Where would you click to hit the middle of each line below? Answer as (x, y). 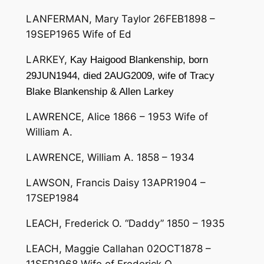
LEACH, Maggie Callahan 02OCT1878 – (118, 248)
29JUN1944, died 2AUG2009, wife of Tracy (120, 75)
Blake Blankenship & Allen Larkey (100, 91)
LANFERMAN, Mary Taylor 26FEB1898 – (120, 19)
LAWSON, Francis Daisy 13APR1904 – (115, 182)
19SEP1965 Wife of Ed (78, 34)
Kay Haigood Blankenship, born (139, 60)
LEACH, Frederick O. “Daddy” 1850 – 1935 (125, 223)
